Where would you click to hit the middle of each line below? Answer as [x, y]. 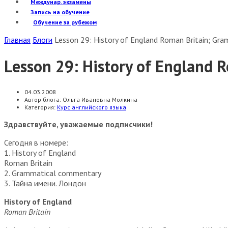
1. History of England [40, 152]
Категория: [41, 107]
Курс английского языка [92, 107]
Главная [17, 40]
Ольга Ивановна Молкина [100, 99]
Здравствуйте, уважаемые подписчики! [78, 124]
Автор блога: [44, 99]
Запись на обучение [60, 12]
